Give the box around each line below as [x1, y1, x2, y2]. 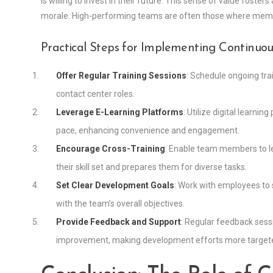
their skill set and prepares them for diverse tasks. [56, 161, 247, 172]
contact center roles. [56, 88, 135, 99]
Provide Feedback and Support [56, 216, 181, 227]
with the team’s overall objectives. [56, 198, 185, 208]
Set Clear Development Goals [56, 180, 174, 190]
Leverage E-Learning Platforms [56, 107, 183, 117]
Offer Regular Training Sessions [56, 70, 186, 80]
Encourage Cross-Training [56, 143, 165, 154]
